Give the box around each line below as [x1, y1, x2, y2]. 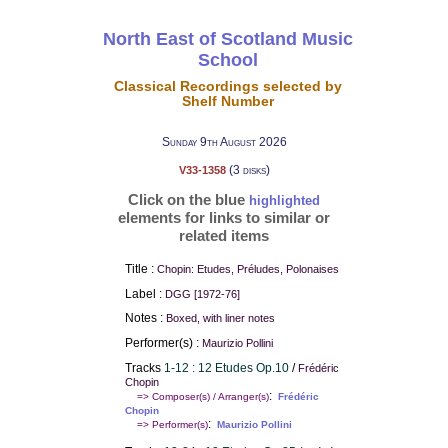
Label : [124, 286, 165, 301]
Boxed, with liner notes [165, 312, 275, 325]
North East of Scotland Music [102, 28, 353, 49]
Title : [124, 261, 157, 276]
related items [179, 227, 269, 244]
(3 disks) [225, 163, 270, 178]
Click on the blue [128, 191, 249, 208]
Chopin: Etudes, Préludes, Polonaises [156, 262, 339, 275]
